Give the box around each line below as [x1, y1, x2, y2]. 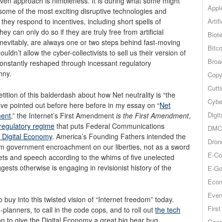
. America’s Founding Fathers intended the [52, 131, 186, 141]
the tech [155, 204, 180, 215]
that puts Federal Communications [55, 120, 165, 131]
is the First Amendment [116, 110, 189, 120]
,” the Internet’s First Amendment [11, 110, 116, 120]
